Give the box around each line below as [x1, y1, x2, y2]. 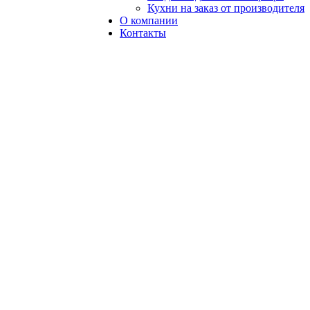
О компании [120, 15, 178, 26]
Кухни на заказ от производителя [147, 2, 304, 14]
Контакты [120, 27, 166, 39]
